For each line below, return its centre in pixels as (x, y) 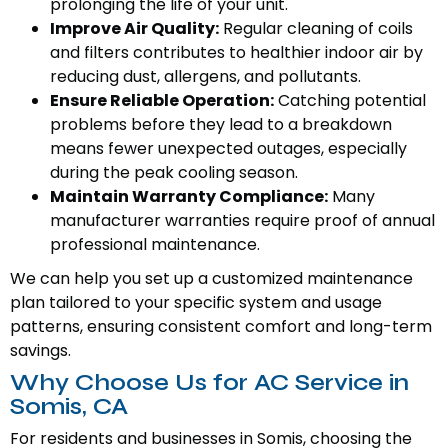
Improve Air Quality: (134, 29)
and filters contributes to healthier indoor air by (236, 53)
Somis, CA (69, 407)
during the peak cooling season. (174, 173)
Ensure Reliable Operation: (162, 101)
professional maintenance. (155, 245)
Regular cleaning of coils (316, 29)
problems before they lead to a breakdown (221, 125)
